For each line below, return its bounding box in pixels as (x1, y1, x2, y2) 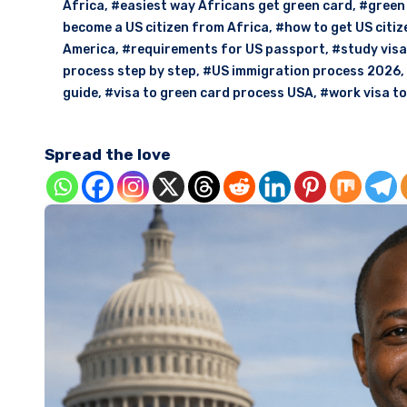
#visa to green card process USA (104, 85, 313, 101)
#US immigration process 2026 (203, 64, 401, 79)
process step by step (63, 64, 196, 79)
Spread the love (45, 145, 171, 164)
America (63, 42, 115, 57)
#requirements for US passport (122, 42, 325, 57)
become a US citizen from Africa (63, 20, 269, 35)
